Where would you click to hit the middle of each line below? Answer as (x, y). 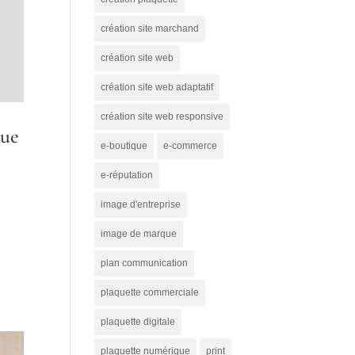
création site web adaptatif (157, 87)
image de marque (139, 233)
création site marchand (150, 28)
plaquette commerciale (150, 292)
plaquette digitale (138, 321)
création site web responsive (162, 116)
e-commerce (191, 145)
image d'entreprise (141, 204)
